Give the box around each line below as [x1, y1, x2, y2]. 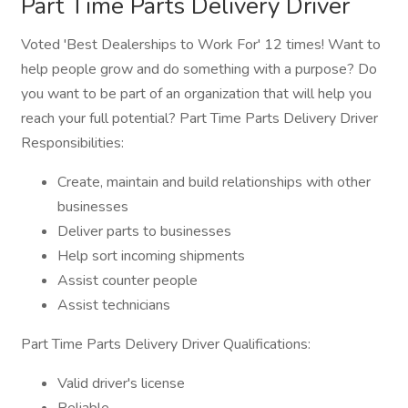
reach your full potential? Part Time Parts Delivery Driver [21, 108, 378, 128]
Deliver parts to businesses [57, 221, 231, 241]
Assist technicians [57, 295, 170, 315]
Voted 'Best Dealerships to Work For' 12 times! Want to [21, 35, 381, 55]
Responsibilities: [21, 133, 124, 153]
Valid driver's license [57, 373, 185, 393]
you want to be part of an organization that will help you [21, 84, 372, 104]
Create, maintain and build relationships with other [57, 172, 371, 192]
